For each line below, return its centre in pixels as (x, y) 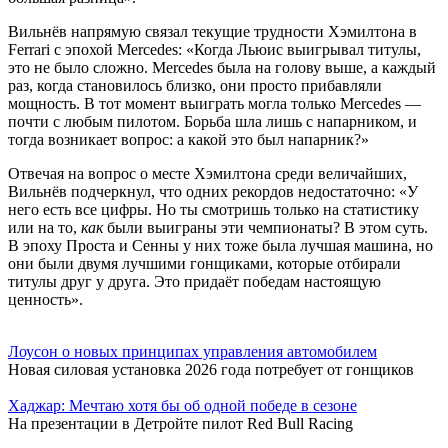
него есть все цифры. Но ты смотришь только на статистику (213, 210)
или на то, (44, 228)
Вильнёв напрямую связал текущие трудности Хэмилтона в (212, 32)
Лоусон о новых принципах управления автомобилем (192, 352)
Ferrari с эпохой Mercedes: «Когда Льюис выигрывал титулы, (214, 50)
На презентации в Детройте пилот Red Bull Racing (182, 424)
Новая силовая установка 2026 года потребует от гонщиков (211, 370)
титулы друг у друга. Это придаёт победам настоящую (194, 282)
